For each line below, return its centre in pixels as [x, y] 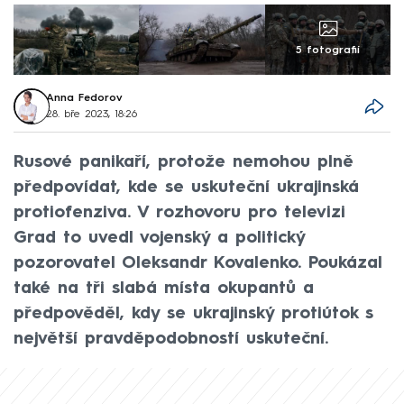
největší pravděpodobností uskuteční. [171, 339]
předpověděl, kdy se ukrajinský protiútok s [193, 313]
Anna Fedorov [85, 99]
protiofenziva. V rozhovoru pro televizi [179, 212]
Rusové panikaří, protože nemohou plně [184, 162]
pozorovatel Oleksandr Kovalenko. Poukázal [198, 263]
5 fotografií [327, 51]
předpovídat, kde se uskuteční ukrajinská [186, 187]
